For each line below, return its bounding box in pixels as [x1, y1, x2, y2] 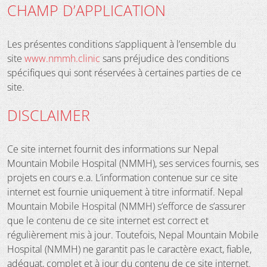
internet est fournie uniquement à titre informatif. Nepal [7, 185, 243, 198]
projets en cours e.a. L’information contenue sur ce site [7, 170, 238, 184]
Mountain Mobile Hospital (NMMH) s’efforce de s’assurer [7, 199, 246, 213]
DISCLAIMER [7, 104, 90, 125]
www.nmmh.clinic [24, 51, 100, 65]
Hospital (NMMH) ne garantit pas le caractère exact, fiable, [7, 242, 252, 256]
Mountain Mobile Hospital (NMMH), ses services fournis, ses [7, 156, 259, 170]
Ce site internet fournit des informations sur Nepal [7, 142, 219, 156]
